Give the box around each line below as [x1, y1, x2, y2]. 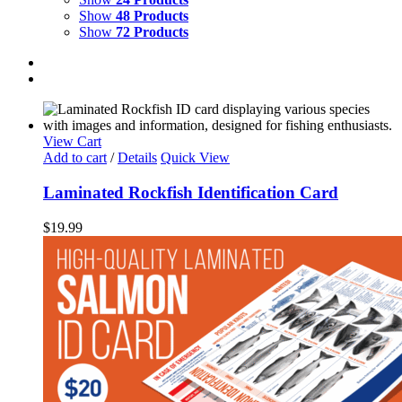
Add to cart [43, 150, 107, 166]
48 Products [116, 8, 188, 24]
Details [118, 150, 157, 166]
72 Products [116, 24, 188, 40]
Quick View [161, 150, 230, 166]
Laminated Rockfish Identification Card [43, 182, 338, 202]
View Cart [43, 134, 101, 150]
